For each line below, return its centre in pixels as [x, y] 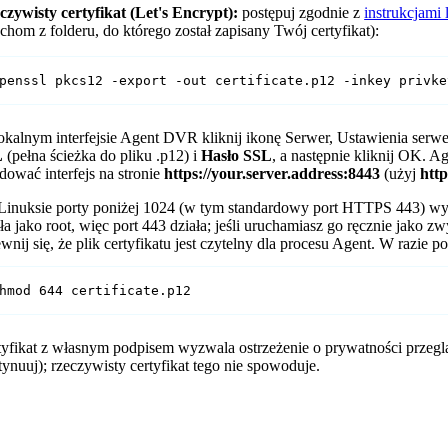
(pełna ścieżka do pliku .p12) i [102, 155]
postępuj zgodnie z [301, 12]
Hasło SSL [237, 155]
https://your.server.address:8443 [272, 173]
